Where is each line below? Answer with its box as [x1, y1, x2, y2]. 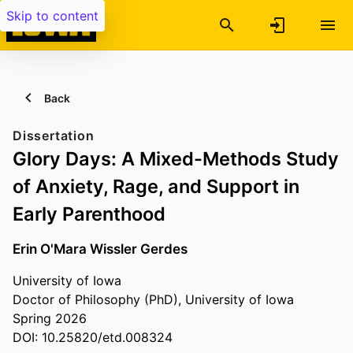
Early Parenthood [13, 203, 165, 225]
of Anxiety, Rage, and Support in [13, 175, 299, 198]
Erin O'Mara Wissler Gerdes [13, 240, 188, 258]
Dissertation [13, 128, 95, 143]
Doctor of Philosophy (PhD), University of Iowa [13, 292, 294, 308]
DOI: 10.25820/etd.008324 [13, 329, 173, 346]
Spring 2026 [13, 310, 87, 327]
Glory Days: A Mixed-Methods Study [13, 147, 339, 170]
